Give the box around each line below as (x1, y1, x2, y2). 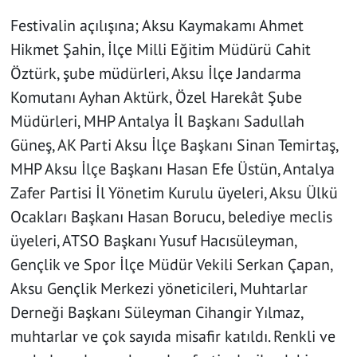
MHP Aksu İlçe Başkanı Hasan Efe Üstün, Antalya (10, 159, 335, 180)
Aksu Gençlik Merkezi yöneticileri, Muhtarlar (10, 278, 308, 300)
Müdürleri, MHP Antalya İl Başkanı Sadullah (10, 111, 304, 132)
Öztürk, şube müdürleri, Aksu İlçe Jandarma (10, 63, 301, 84)
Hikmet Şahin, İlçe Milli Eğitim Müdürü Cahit (10, 39, 311, 61)
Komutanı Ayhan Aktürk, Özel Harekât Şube (10, 87, 302, 108)
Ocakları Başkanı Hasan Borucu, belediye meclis (10, 206, 332, 228)
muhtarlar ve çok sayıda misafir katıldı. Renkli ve (10, 326, 335, 347)
